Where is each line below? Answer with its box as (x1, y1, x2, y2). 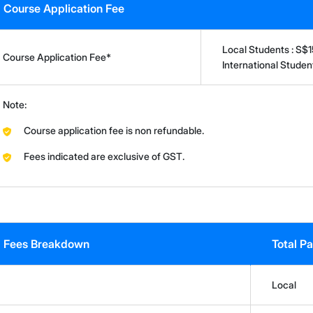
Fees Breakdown (3, 236, 90, 251)
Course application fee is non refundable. (24, 124, 205, 136)
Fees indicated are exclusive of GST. (24, 150, 185, 162)
